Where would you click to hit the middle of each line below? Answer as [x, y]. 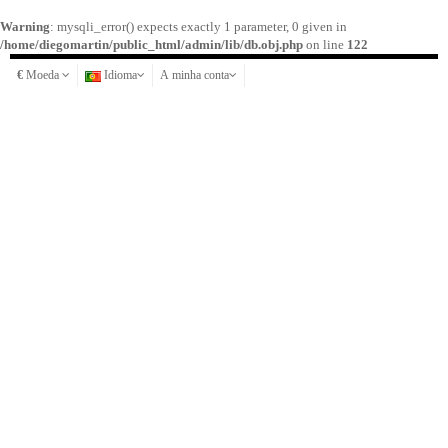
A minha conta [194, 75]
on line [325, 44]
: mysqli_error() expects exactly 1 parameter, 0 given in [198, 26]
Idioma [120, 75]
